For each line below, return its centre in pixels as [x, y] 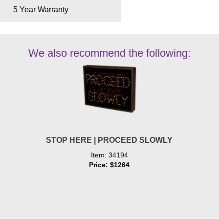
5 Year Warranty [41, 10]
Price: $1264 [109, 164]
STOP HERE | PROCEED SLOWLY [109, 140]
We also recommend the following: [109, 53]
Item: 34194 [109, 155]
